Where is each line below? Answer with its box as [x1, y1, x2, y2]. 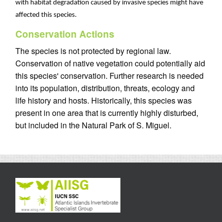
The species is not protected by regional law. [15, 45, 171, 57]
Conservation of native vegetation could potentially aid [15, 57, 205, 69]
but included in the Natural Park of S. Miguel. [15, 119, 171, 131]
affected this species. [15, 11, 78, 19]
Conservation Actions [15, 27, 114, 41]
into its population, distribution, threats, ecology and [15, 82, 195, 94]
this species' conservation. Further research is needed [15, 70, 204, 82]
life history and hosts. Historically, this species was [15, 95, 192, 107]
